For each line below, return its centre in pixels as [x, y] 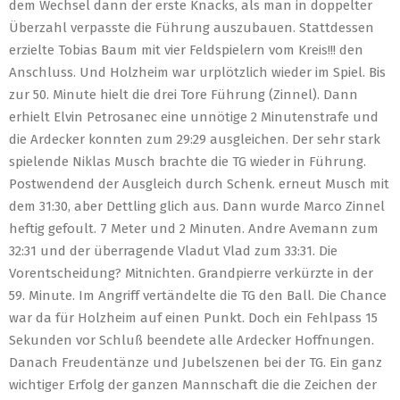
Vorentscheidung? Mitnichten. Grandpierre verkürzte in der [191, 273]
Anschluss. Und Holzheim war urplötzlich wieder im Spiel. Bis [197, 72]
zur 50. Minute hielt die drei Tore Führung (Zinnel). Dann [183, 95]
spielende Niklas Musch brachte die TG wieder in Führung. [187, 162]
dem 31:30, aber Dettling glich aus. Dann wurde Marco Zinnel [197, 206]
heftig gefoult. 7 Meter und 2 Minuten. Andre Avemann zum [194, 229]
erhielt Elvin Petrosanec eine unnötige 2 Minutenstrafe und [194, 117]
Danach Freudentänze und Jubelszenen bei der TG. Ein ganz [196, 362]
